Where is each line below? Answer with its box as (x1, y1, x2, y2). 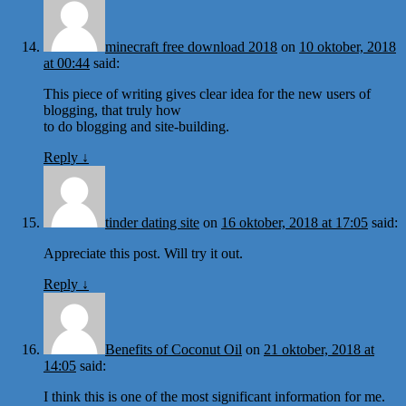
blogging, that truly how (43, 101, 181, 118)
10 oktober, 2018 (299, 38, 396, 54)
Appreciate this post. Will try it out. (43, 245, 243, 261)
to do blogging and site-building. (43, 118, 229, 134)
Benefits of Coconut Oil (105, 341, 242, 357)
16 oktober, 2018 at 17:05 (221, 214, 368, 230)
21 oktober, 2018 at (264, 341, 374, 357)
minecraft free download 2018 (105, 38, 277, 54)
